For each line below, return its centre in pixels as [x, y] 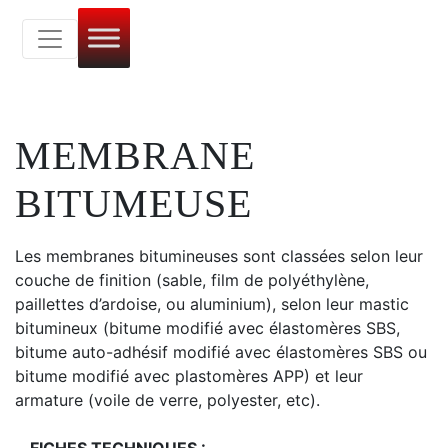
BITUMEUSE [133, 203]
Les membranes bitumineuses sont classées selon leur [219, 256]
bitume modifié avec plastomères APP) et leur [189, 376]
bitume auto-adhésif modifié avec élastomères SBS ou [221, 352]
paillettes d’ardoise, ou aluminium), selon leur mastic [212, 304]
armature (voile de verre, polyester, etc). [167, 400]
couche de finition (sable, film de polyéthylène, [192, 280]
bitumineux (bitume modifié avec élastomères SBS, [207, 328]
